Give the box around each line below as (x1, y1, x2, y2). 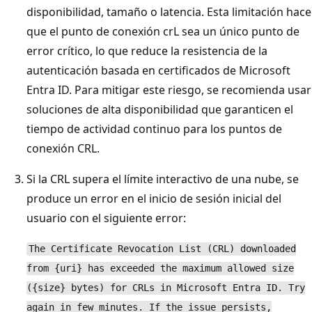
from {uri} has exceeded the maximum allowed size (26, 263, 294, 274)
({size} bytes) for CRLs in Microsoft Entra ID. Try (26, 282, 305, 294)
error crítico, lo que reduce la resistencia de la (26, 42, 267, 58)
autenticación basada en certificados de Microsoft (26, 62, 290, 78)
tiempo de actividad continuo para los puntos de (26, 120, 282, 136)
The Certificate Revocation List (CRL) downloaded (28, 243, 296, 255)
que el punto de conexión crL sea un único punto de (26, 23, 299, 39)
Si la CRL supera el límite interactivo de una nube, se (26, 171, 299, 187)
